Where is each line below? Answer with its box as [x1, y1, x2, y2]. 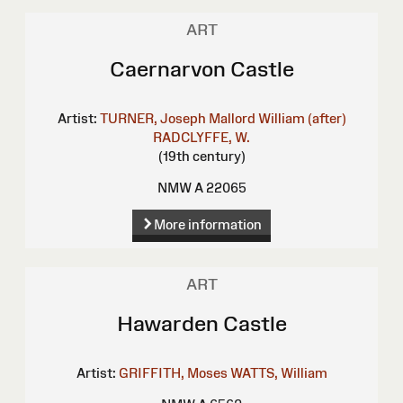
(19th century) [157, 148, 246, 165]
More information [153, 217, 262, 233]
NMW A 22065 [157, 180, 246, 196]
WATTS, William [229, 365, 327, 381]
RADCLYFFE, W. [153, 130, 250, 146]
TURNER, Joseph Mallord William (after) [99, 111, 346, 127]
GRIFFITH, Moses [118, 365, 228, 381]
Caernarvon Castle [109, 57, 294, 82]
